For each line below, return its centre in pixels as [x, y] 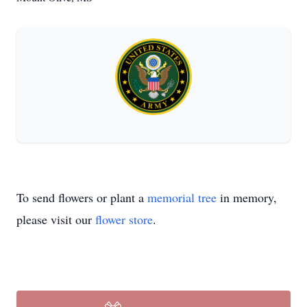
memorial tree [182, 197]
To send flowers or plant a [82, 197]
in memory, [247, 197]
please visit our [56, 219]
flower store [124, 219]
